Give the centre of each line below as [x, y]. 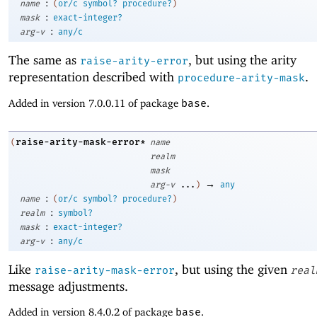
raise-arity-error [134, 61]
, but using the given [233, 269]
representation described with [93, 77]
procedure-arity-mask [241, 78]
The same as [44, 60]
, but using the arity [242, 60]
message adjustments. [68, 286]
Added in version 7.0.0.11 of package [95, 103]
